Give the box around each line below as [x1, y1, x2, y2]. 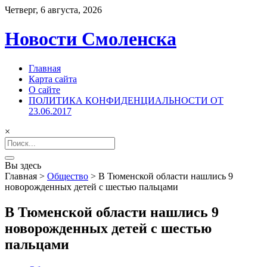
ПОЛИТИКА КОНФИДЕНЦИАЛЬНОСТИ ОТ [29, 95, 223, 105]
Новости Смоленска [5, 28, 176, 50]
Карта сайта [29, 73, 77, 84]
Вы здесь [5, 160, 41, 170]
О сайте [29, 84, 60, 95]
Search [4, 136, 30, 147]
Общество [47, 170, 88, 181]
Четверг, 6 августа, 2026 [5, 5, 102, 15]
